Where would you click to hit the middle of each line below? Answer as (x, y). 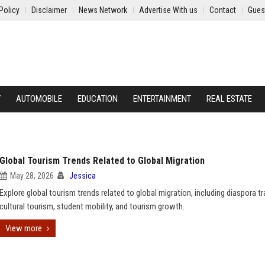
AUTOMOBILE (39, 99)
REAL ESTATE (229, 99)
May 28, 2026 (32, 176)
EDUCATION (98, 99)
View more (24, 228)
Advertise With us (168, 10)
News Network (103, 10)
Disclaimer (49, 10)
